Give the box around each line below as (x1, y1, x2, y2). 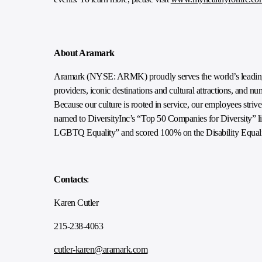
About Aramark (54, 48, 115, 58)
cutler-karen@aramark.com (54, 244, 148, 254)
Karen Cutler (54, 198, 99, 208)
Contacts (54, 174, 87, 184)
